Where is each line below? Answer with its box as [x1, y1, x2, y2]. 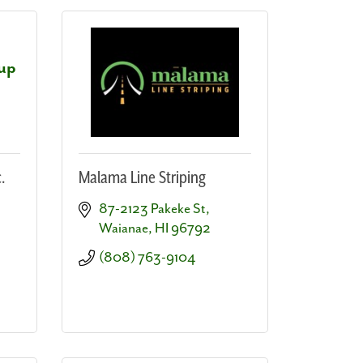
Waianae [99, 220, 148, 237]
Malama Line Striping [79, 168, 206, 188]
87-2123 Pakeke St [99, 200, 206, 217]
